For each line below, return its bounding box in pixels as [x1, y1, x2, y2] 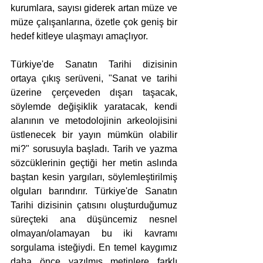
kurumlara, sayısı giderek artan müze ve [11, 3, 177, 14]
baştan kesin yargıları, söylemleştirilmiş [11, 172, 177, 183]
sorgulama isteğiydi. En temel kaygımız [11, 242, 177, 253]
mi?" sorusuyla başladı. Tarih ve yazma [11, 144, 177, 154]
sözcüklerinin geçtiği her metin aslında [11, 158, 177, 168]
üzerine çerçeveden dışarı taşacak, [11, 87, 177, 98]
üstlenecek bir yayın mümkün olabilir [11, 130, 177, 140]
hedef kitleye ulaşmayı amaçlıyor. [11, 31, 148, 42]
